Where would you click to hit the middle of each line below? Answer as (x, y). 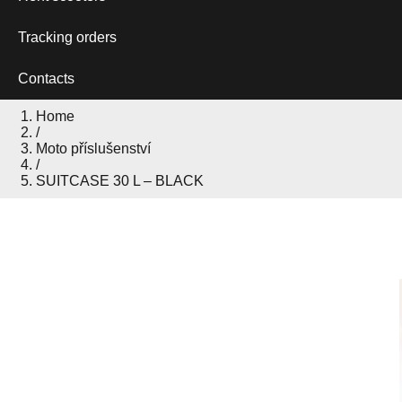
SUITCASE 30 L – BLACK (120, 181)
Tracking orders (67, 37)
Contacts (46, 79)
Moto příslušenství (93, 149)
